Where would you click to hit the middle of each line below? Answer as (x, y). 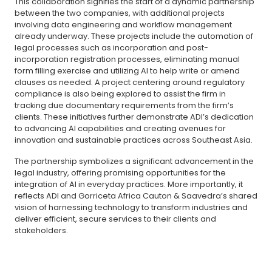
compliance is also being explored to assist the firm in (120, 93)
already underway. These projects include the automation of (134, 36)
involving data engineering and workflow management (123, 24)
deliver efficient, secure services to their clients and (115, 219)
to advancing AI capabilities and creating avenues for (120, 128)
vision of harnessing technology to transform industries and (131, 207)
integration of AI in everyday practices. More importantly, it (129, 184)
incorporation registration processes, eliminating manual (127, 59)
